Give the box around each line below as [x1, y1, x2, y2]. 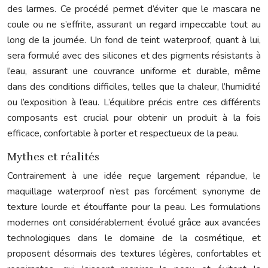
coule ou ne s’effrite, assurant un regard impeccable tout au [7, 18, 261, 31]
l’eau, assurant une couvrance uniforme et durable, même [7, 65, 261, 78]
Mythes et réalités [7, 150, 99, 163]
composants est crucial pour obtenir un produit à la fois [7, 111, 261, 124]
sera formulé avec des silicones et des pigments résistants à [7, 49, 261, 62]
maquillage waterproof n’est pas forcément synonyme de [7, 185, 261, 198]
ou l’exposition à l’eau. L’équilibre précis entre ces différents [7, 96, 261, 109]
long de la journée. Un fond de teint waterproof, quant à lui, [7, 33, 261, 47]
